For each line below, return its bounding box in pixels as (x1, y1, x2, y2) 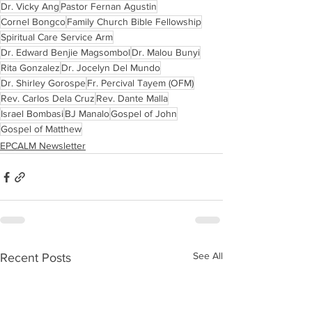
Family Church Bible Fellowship (67, 16, 201, 28)
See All (193, 250, 223, 262)
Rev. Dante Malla (96, 93, 168, 104)
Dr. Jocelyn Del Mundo (61, 62, 160, 74)
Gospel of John (111, 108, 177, 120)
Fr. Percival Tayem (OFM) (87, 77, 194, 89)
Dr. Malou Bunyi (132, 47, 200, 58)
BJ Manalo (65, 108, 109, 120)
